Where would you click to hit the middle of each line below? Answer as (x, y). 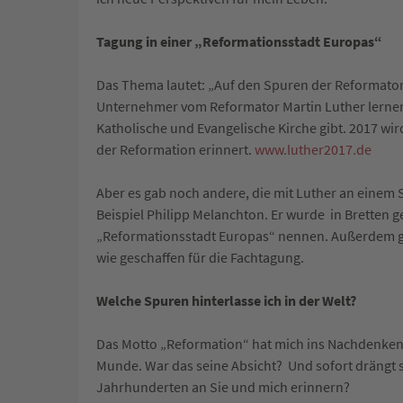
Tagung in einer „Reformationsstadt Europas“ (239, 42)
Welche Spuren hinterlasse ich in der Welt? (226, 301)
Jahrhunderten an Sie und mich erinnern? (223, 387)
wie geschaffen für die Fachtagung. (200, 258)
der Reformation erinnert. (175, 150)
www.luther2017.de (313, 150)
